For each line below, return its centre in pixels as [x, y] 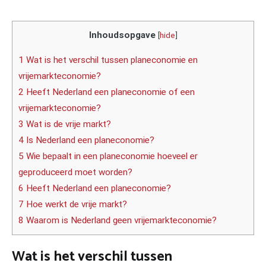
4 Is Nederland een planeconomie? [86, 140]
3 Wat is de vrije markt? [65, 124]
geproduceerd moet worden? [75, 172]
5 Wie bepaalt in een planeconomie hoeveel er [108, 156]
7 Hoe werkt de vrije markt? [73, 205]
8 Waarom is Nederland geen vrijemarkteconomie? [118, 221]
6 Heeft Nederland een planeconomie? [95, 189]
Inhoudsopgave [122, 35]
